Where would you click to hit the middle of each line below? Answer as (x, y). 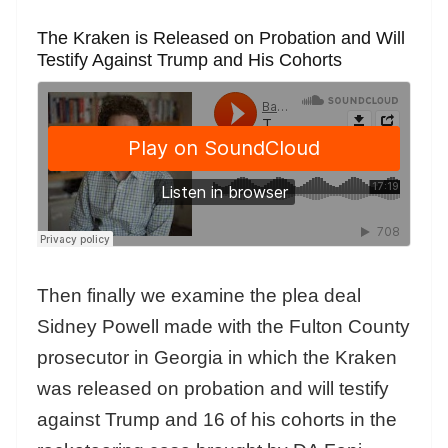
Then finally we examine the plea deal (199, 296)
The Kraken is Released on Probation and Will (221, 37)
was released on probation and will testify (213, 389)
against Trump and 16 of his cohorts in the (217, 420)
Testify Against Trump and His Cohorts (189, 59)
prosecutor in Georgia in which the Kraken (217, 358)
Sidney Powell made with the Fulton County (223, 327)
